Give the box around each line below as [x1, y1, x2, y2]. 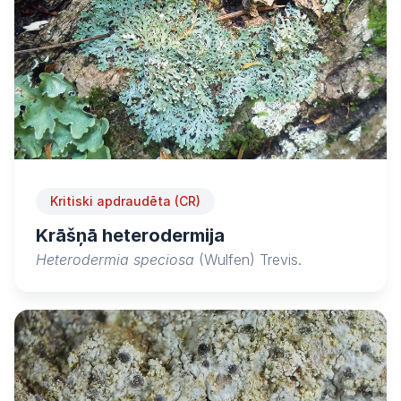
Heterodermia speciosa [36, 250, 194, 269]
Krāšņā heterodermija [36, 224, 225, 246]
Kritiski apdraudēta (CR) [50, 192, 200, 209]
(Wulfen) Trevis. [194, 250, 302, 269]
